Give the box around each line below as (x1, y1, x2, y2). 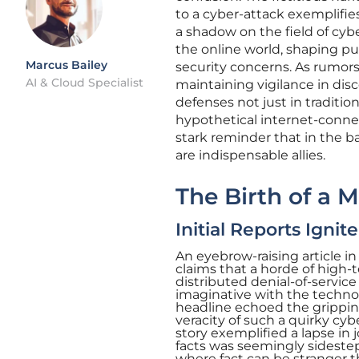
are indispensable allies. (175, 147, 325, 163)
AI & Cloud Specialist (26, 75, 143, 90)
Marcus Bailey (26, 58, 107, 72)
